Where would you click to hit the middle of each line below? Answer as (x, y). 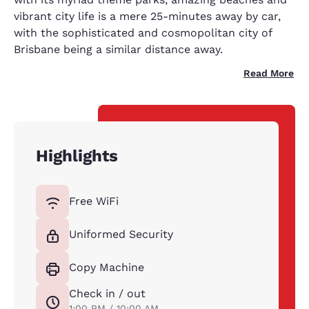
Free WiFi (94, 201)
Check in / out (107, 293)
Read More (269, 73)
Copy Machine (107, 267)
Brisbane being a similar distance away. (118, 49)
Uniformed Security (121, 234)
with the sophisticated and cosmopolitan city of (143, 33)
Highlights (77, 156)
